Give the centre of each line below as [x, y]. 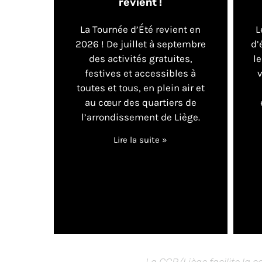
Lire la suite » [141, 140]
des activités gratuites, [140, 59]
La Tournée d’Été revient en [141, 30]
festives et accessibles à [141, 73]
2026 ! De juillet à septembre [140, 44]
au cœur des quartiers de [140, 103]
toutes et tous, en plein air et [140, 88]
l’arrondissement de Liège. [140, 117]
